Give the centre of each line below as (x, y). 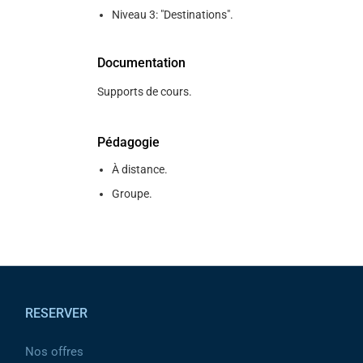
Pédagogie (128, 142)
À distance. (139, 169)
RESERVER (56, 313)
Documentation (141, 63)
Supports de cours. (144, 92)
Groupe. (132, 194)
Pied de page (50, 277)
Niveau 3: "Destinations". (172, 15)
